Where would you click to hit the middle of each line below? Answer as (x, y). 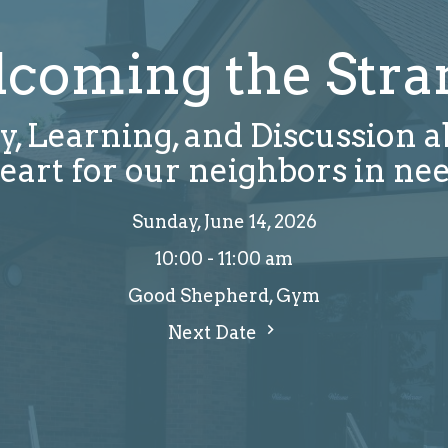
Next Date (214, 333)
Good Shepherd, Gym (224, 296)
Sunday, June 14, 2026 (224, 222)
